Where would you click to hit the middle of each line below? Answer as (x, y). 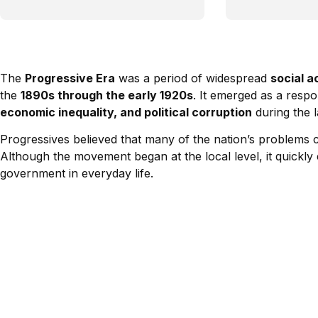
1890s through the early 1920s (107, 95)
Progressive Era (70, 78)
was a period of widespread (193, 78)
